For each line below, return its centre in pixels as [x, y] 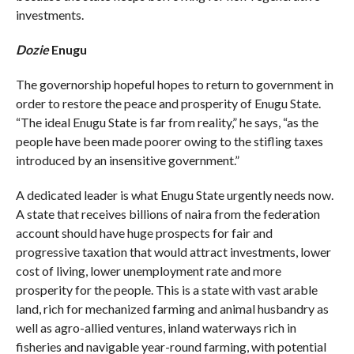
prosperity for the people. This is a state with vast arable [166, 289]
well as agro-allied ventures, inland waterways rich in [156, 327]
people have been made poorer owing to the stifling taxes [169, 141]
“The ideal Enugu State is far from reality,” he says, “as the [167, 122]
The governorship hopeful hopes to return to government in [174, 84]
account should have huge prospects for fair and [144, 232]
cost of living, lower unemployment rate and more [148, 270]
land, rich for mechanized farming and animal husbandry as [172, 308]
